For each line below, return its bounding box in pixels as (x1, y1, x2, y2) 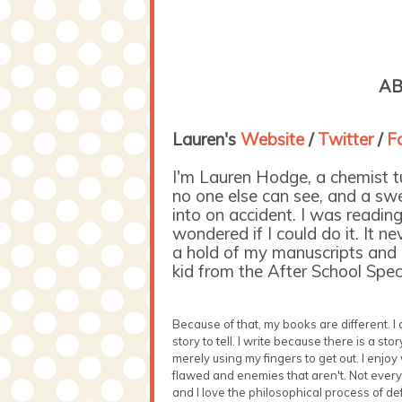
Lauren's (172, 127, 240, 150)
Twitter (318, 127, 378, 150)
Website (240, 127, 309, 150)
